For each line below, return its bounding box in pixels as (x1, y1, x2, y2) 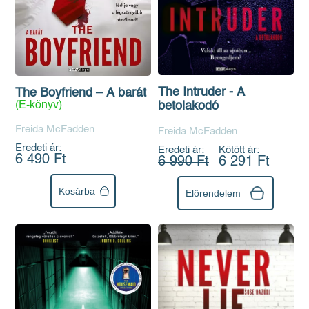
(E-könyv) (15, 100, 63, 111)
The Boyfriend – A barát (15, 87, 147, 99)
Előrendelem (186, 188, 241, 199)
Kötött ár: (219, 145, 259, 156)
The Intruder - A (158, 86, 245, 99)
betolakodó (158, 100, 219, 113)
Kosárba (59, 186, 96, 197)
